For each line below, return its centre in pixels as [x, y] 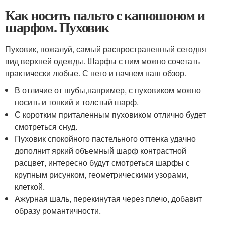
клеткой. [30, 187]
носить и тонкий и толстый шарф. [77, 102]
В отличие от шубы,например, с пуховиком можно [108, 90]
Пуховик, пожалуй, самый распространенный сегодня [106, 49]
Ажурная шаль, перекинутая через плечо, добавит [108, 199]
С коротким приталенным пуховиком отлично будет [110, 115]
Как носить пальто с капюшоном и [105, 15]
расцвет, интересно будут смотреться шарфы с [102, 163]
